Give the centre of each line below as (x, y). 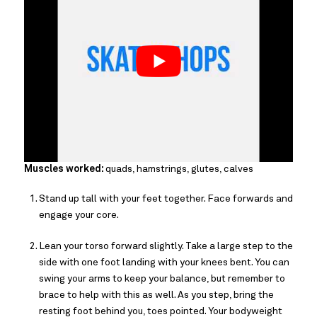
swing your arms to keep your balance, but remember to (162, 278)
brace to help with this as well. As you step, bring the (156, 295)
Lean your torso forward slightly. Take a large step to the (166, 246)
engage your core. (79, 215)
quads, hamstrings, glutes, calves (179, 169)
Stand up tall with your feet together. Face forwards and (166, 198)
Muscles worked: (65, 169)
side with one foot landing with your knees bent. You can (164, 262)
